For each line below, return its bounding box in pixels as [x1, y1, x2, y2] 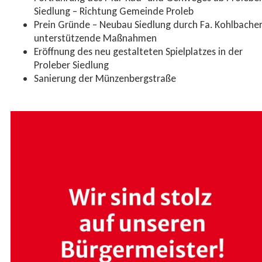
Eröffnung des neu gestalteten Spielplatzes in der [33, 45, 243, 58]
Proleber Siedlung [33, 58, 109, 71]
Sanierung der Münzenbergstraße [33, 72, 176, 85]
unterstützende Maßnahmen [33, 32, 157, 44]
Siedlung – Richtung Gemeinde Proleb [33, 5, 194, 18]
